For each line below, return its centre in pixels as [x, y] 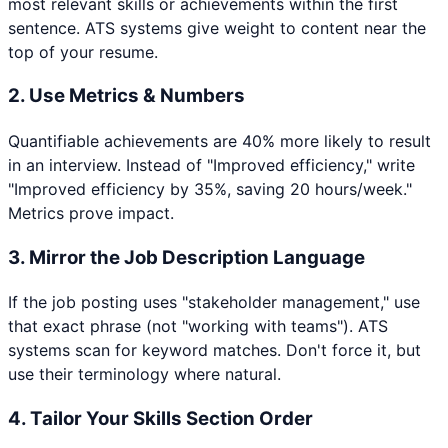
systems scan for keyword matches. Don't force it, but [214, 350]
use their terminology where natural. [144, 374]
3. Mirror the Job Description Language [186, 257]
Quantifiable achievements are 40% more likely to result [219, 140]
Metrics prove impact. [91, 212]
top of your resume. [83, 51]
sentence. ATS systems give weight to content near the [217, 27]
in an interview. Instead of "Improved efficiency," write [211, 164]
